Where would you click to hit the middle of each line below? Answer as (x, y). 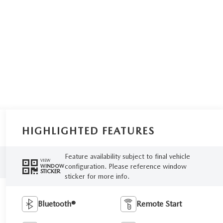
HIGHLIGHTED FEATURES (89, 131)
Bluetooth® (57, 204)
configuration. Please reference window (126, 166)
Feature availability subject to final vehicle (128, 156)
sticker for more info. (97, 176)
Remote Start (159, 204)
